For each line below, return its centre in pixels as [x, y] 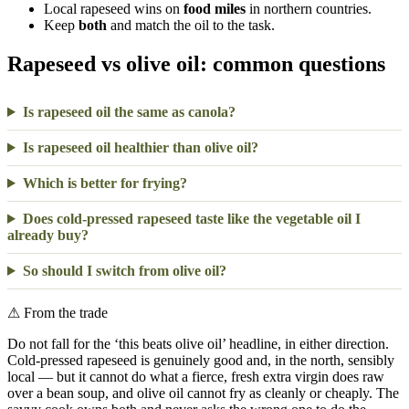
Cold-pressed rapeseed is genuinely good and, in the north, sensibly [201, 360]
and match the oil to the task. [191, 26]
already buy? [48, 235]
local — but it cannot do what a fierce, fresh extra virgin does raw [196, 376]
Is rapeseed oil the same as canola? [129, 111]
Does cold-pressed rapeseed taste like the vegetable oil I [191, 218]
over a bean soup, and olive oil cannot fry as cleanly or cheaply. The [203, 393]
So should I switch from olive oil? [124, 270]
